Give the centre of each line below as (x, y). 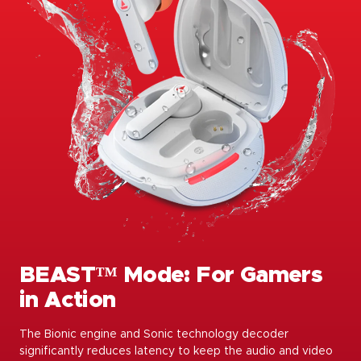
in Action (68, 301)
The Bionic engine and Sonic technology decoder (154, 335)
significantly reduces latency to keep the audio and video (176, 352)
